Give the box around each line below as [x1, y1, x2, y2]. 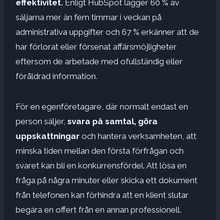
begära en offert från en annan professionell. [16, 204, 181, 215]
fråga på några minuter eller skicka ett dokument [16, 175, 197, 185]
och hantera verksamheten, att [80, 131, 196, 141]
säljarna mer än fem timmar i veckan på [16, 12, 162, 22]
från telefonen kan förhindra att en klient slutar [16, 190, 189, 200]
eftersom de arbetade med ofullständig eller [16, 56, 183, 66]
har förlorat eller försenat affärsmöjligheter [16, 41, 177, 52]
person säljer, [16, 116, 67, 126]
